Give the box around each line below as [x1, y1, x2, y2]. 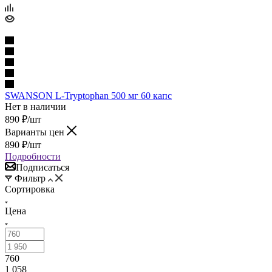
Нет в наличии [5, 101, 66, 112]
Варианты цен [5, 126, 67, 137]
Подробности [5, 151, 61, 161]
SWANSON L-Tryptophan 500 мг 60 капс [5, 90, 172, 101]
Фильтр [12, 172, 48, 183]
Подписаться [16, 161, 69, 172]
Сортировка [5, 183, 55, 194]
